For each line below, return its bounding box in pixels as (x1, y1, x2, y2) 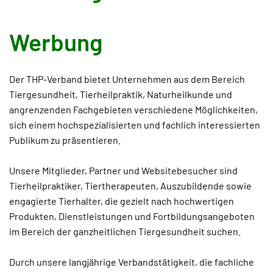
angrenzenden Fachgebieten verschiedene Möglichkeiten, (9, 104, 258, 115)
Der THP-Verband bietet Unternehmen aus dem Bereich (9, 73, 245, 85)
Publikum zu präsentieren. (9, 134, 121, 146)
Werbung (9, 27, 102, 56)
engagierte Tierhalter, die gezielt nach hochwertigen (9, 195, 234, 207)
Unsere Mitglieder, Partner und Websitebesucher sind (9, 165, 238, 176)
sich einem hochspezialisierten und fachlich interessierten (9, 119, 260, 130)
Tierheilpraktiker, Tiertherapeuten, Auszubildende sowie (9, 180, 252, 191)
